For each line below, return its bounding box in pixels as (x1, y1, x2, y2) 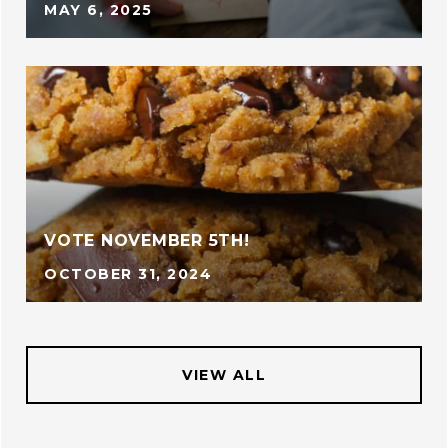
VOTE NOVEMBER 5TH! (44, 231, 250, 250)
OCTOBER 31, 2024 (44, 265, 212, 283)
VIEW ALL (182, 366, 266, 384)
